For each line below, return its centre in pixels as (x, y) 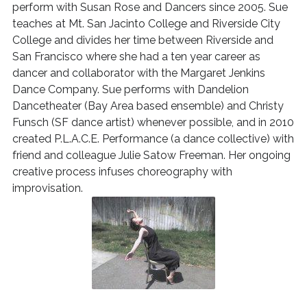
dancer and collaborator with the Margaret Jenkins (138, 73)
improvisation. (47, 188)
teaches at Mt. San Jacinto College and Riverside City (146, 24)
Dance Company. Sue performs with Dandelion (130, 89)
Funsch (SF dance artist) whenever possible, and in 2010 (153, 122)
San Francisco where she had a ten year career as (136, 57)
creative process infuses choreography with (122, 172)
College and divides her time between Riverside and (143, 40)
